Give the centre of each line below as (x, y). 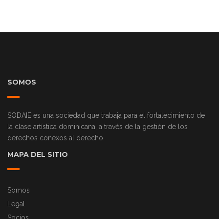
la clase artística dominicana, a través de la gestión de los (98, 126)
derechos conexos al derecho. (56, 138)
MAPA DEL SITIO (38, 154)
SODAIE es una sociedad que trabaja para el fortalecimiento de (106, 115)
